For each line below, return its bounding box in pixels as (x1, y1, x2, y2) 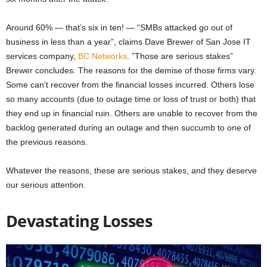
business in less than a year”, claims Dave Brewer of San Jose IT (6, 36, 251, 46)
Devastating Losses (6, 209, 153, 232)
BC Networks (78, 51, 127, 61)
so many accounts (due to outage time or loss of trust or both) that (6, 94, 256, 104)
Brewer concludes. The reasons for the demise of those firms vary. (6, 65, 256, 75)
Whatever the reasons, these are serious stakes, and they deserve (6, 165, 257, 175)
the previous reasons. (6, 136, 88, 147)
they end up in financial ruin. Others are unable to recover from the (6, 108, 257, 118)
